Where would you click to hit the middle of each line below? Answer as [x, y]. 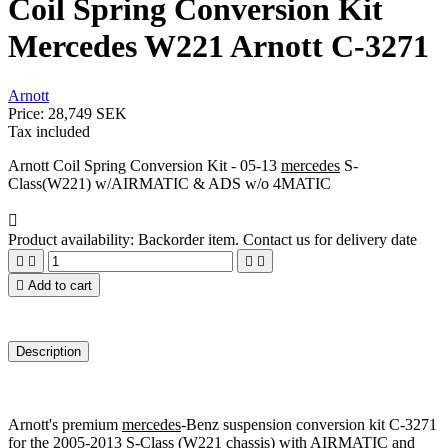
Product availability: [71, 239]
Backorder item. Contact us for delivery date [277, 239]
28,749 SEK [87, 113]
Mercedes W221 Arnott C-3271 [218, 46]
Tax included [49, 131]
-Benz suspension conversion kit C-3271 [309, 424]
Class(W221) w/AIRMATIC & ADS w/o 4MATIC [169, 183]
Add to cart [60, 285]
